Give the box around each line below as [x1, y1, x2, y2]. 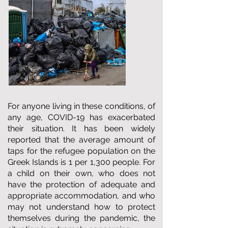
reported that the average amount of [8, 135, 155, 145]
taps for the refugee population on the [8, 146, 155, 156]
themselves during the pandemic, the [8, 213, 155, 223]
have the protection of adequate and [8, 180, 155, 189]
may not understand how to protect [8, 202, 155, 212]
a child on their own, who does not [8, 168, 155, 178]
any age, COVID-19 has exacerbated [8, 112, 155, 122]
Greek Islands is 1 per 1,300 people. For [8, 157, 155, 167]
